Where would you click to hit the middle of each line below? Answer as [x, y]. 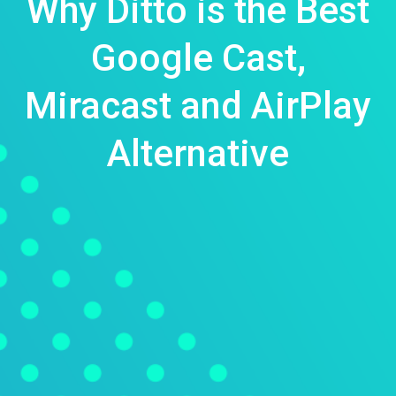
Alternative [198, 154]
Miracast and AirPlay [198, 106]
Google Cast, [198, 58]
